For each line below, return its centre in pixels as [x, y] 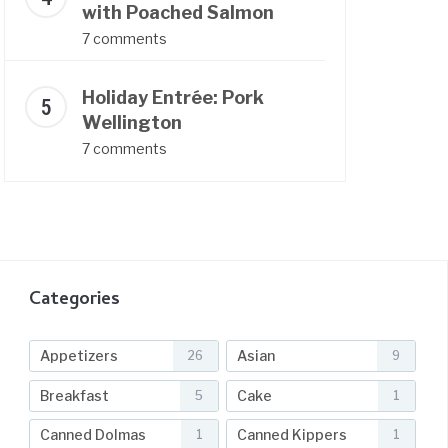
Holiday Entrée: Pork [173, 97]
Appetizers [79, 355]
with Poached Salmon [178, 12]
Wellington [132, 122]
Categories [74, 300]
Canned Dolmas [93, 435]
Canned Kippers [292, 435]
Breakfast [74, 395]
